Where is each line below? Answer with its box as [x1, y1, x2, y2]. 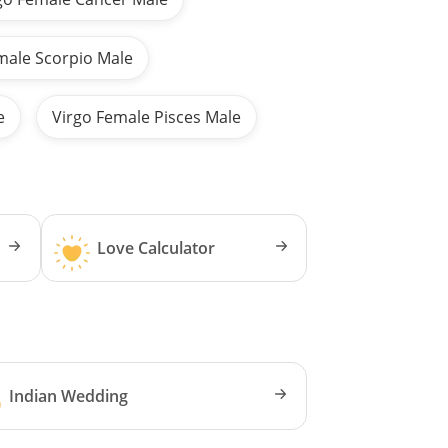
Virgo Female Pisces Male [52, 105, 242, 128]
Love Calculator [97, 236, 216, 259]
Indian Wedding [8, 384, 128, 407]
